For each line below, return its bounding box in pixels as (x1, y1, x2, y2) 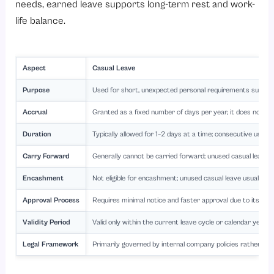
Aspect (23, 64, 46, 72)
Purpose (23, 86, 50, 94)
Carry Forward (23, 152, 70, 160)
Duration (23, 130, 52, 138)
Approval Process (23, 196, 80, 204)
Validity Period (23, 218, 71, 226)
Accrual (23, 108, 48, 116)
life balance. (15, 15, 66, 28)
